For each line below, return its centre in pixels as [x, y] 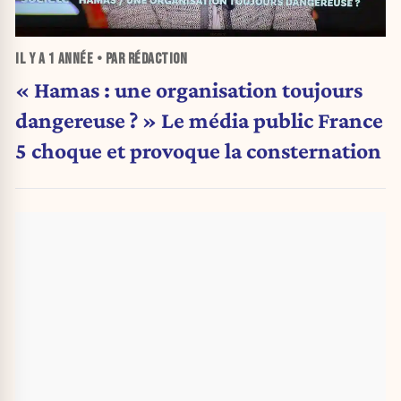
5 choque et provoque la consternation [198, 150]
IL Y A [32, 59]
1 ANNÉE [70, 59]
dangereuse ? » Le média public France [199, 119]
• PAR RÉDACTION [140, 59]
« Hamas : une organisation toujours [189, 89]
